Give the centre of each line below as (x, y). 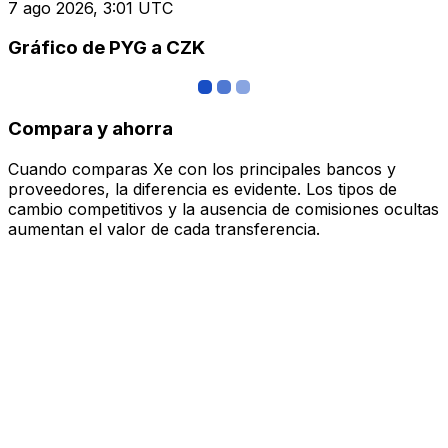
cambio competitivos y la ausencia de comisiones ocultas (223, 208)
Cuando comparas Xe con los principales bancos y (202, 168)
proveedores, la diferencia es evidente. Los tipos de (202, 188)
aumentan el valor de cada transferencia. (164, 228)
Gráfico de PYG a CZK (106, 48)
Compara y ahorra (90, 128)
